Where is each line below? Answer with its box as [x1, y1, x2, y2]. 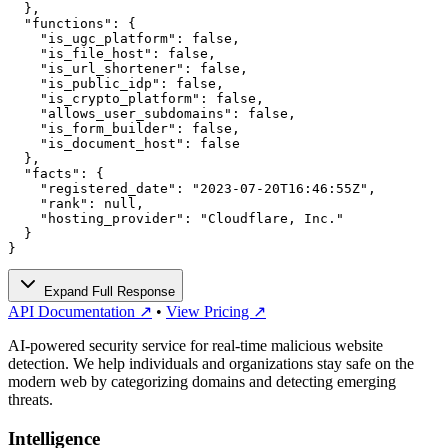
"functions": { [8, 15, 136, 31]
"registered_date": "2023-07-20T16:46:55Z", [8, 180, 376, 196]
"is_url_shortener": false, [8, 60, 248, 76]
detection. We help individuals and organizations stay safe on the [8, 354, 414, 372]
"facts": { [8, 165, 104, 181]
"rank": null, [8, 195, 144, 211]
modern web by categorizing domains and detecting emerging [8, 372, 396, 390]
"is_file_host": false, [8, 45, 216, 61]
